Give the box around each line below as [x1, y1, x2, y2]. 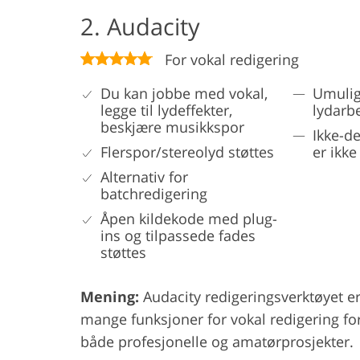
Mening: [80, 286, 139, 306]
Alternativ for [100, 166, 188, 186]
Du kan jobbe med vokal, [100, 83, 268, 103]
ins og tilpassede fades [100, 225, 256, 245]
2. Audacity [80, 10, 200, 42]
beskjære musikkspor [100, 117, 244, 137]
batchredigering [100, 183, 207, 203]
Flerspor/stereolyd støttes [100, 141, 274, 162]
